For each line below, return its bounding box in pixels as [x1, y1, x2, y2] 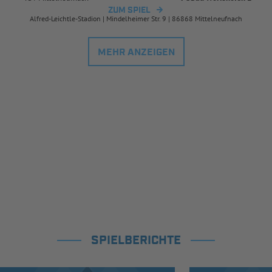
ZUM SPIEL [108, 5, 151, 16]
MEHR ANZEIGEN [97, 46, 175, 59]
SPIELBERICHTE [91, 233, 181, 249]
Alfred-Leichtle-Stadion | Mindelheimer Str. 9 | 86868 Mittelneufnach [30, 14, 242, 24]
